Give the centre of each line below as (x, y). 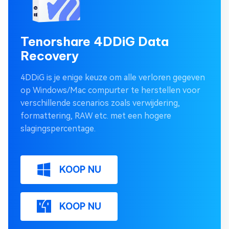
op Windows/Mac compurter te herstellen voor (110, 90)
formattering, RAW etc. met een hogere (96, 116)
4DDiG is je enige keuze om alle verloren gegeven (113, 78)
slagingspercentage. (58, 129)
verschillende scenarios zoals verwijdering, (100, 103)
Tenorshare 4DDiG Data (95, 42)
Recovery (50, 56)
